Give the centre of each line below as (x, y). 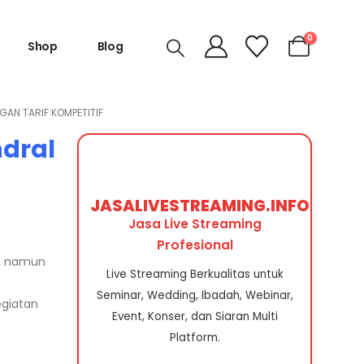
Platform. (195, 337)
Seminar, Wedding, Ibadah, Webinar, (195, 295)
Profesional (195, 245)
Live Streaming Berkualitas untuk (195, 274)
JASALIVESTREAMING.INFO (200, 205)
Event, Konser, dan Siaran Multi (195, 316)
